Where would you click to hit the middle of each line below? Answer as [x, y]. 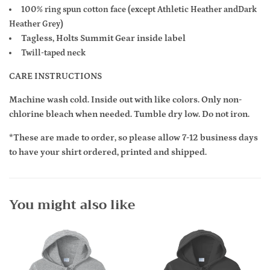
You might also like [72, 205]
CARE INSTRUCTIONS [55, 77]
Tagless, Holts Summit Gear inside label [104, 39]
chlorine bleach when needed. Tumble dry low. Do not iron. [129, 115]
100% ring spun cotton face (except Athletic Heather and [130, 10]
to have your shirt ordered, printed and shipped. [108, 152]
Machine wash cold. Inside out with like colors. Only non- [125, 100]
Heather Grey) [36, 24]
